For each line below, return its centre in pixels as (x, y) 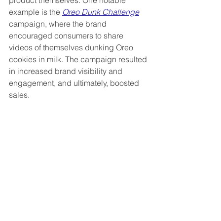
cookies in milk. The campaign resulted (79, 59)
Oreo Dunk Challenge (101, 12)
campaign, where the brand (59, 23)
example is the (36, 12)
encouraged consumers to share (67, 35)
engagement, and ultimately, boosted (75, 83)
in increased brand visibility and (67, 71)
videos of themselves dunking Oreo (72, 47)
